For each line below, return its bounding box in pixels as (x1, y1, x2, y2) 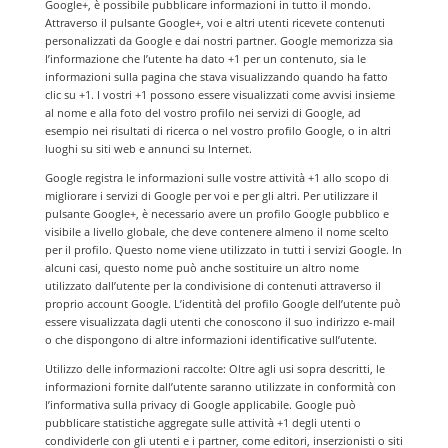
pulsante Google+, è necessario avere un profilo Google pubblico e (44, 206, 389, 221)
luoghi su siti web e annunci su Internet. (44, 141, 252, 156)
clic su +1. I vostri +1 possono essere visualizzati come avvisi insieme (44, 87, 395, 102)
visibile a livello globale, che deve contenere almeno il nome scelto (44, 224, 389, 239)
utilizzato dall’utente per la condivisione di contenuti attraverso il (44, 278, 381, 293)
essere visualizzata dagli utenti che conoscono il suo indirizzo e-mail (44, 314, 395, 329)
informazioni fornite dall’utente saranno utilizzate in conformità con (44, 379, 396, 394)
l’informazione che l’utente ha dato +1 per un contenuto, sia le (44, 51, 366, 66)
